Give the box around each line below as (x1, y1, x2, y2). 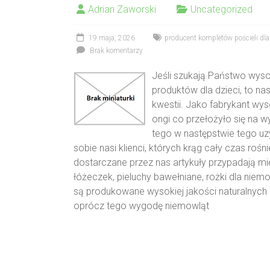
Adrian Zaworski (88, 4, 156, 15)
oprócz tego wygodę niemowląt (74, 200, 209, 212)
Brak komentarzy (88, 46, 143, 55)
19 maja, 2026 (89, 34, 135, 42)
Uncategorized (190, 4, 253, 15)
